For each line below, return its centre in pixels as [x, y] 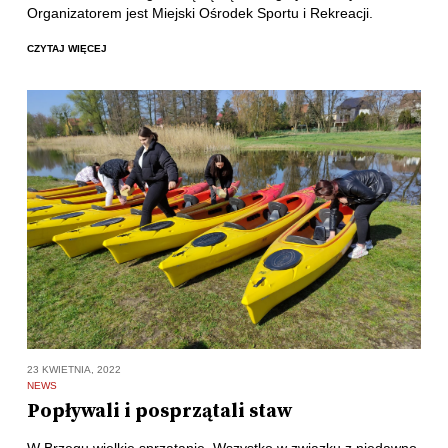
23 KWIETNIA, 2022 [73, 370]
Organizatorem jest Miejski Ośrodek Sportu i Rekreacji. [199, 12]
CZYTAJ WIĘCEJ [66, 49]
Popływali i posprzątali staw [159, 412]
